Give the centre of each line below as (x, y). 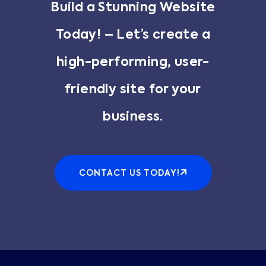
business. (133, 117)
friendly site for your (133, 90)
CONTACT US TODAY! (129, 173)
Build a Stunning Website (133, 8)
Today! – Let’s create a (133, 35)
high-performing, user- (133, 62)
